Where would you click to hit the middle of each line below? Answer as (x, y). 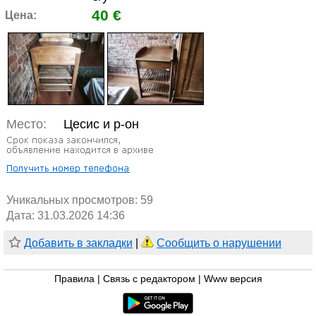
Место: (26, 124)
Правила (74, 279)
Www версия (233, 279)
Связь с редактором (149, 279)
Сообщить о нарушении (219, 243)
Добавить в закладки (78, 243)
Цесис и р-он (101, 124)
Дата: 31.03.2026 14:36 (66, 216)
